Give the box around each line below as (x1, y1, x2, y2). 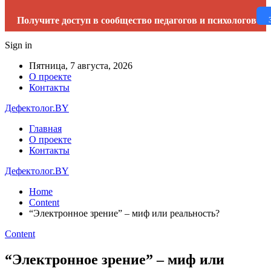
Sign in (5, 40, 32, 50)
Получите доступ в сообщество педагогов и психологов (17, 15, 256, 25)
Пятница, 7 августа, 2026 (29, 60, 132, 71)
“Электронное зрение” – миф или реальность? (29, 208, 220, 218)
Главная (29, 123, 62, 134)
